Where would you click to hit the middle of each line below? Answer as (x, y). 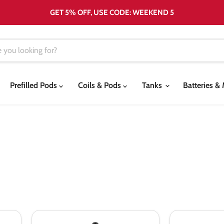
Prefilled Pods (34, 85)
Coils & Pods (100, 85)
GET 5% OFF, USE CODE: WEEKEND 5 (112, 12)
